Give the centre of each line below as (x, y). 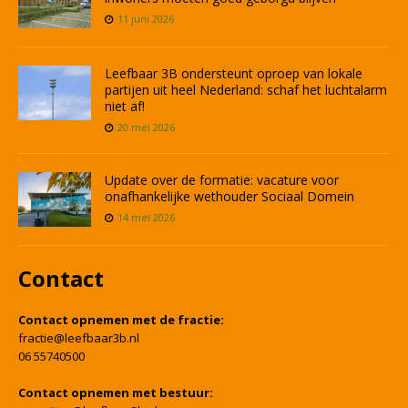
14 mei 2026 (146, 218)
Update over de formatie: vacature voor (222, 180)
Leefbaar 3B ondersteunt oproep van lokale (234, 74)
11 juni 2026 (146, 19)
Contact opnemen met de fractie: (121, 320)
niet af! (125, 107)
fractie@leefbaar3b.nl (79, 338)
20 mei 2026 (146, 127)
